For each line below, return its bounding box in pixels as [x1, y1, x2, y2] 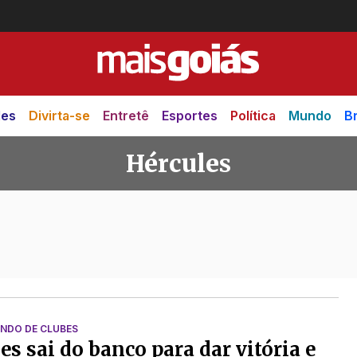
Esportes [162, 108, 218, 124]
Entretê [103, 108, 149, 124]
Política [230, 108, 276, 124]
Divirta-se [29, 108, 90, 124]
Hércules [126, 148, 231, 178]
